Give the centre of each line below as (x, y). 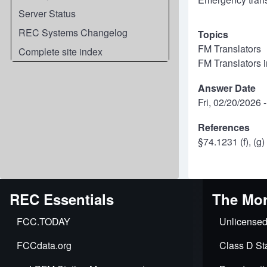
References (224, 127)
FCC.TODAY (44, 221)
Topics (213, 34)
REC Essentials (62, 199)
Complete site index (60, 52)
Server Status (47, 13)
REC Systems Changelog (73, 32)
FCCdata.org (44, 245)
